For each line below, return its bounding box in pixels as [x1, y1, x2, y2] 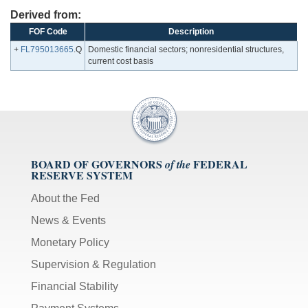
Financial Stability [31, 280, 118, 293]
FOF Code [28, 27, 67, 37]
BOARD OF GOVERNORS [31, 156, 162, 173]
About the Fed [31, 192, 100, 205]
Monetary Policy [31, 236, 109, 249]
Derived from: [10, 9, 81, 21]
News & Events [31, 214, 106, 227]
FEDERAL [193, 156, 247, 173]
